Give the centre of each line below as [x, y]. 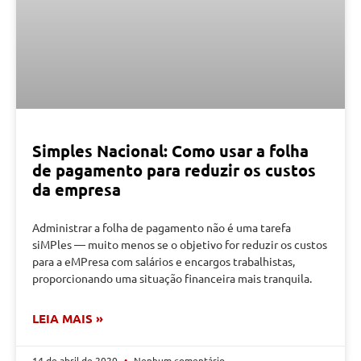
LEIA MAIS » [68, 319]
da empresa [77, 190]
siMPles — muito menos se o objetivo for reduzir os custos [180, 245]
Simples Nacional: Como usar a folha [170, 151]
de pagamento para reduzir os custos [174, 170]
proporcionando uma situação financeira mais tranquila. [172, 278]
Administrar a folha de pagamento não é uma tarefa [162, 228]
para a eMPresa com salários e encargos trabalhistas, [164, 261]
